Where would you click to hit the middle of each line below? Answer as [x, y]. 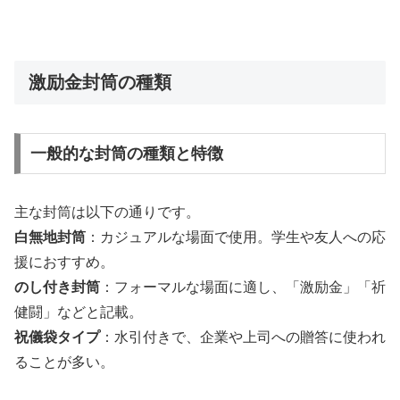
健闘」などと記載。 [79, 312]
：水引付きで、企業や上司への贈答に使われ [243, 337]
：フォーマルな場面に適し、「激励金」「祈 [243, 287]
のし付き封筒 [57, 287]
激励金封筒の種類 [100, 82]
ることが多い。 [64, 362]
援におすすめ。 [64, 262]
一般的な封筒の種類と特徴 [126, 153]
